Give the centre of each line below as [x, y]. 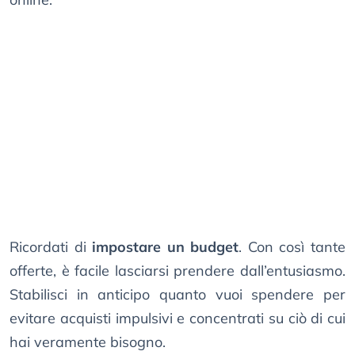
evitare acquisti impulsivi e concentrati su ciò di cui [177, 319]
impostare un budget [166, 247]
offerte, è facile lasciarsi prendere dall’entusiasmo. [177, 271]
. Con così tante [292, 247]
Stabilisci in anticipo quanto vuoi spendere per [177, 295]
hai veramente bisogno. [88, 342]
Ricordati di [51, 247]
